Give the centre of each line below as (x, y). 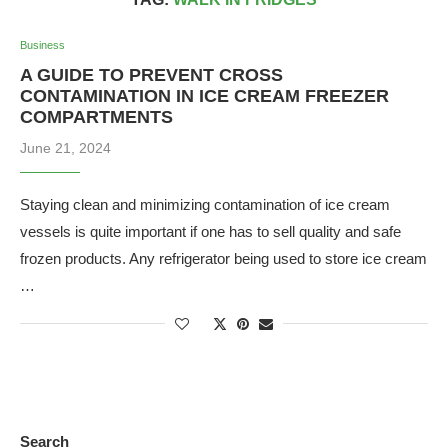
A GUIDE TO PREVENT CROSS (151, 74)
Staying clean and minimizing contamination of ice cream (205, 204)
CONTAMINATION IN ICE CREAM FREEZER (204, 95)
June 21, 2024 (65, 147)
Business (42, 44)
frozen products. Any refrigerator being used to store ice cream (223, 258)
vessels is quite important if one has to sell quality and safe (210, 231)
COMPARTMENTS (96, 116)
